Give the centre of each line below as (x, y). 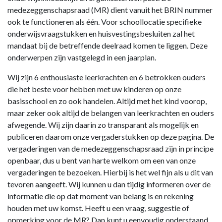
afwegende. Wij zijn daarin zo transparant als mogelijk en (103, 125)
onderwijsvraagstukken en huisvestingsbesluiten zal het (101, 33)
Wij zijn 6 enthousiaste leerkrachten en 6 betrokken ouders (107, 77)
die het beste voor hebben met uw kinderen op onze (94, 89)
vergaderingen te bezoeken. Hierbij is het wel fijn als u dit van (110, 172)
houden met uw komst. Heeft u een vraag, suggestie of (98, 208)
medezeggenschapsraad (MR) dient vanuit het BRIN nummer (110, 10)
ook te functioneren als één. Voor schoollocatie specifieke (105, 22)
